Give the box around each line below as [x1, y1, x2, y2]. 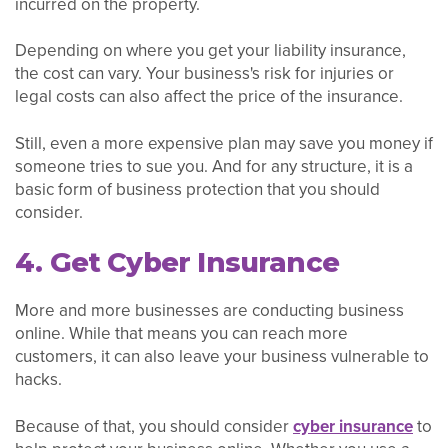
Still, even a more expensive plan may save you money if [15, 131, 433, 157]
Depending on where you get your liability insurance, [15, 38, 406, 64]
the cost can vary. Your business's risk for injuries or [15, 61, 394, 87]
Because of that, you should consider [15, 413, 293, 439]
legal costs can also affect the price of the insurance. [15, 84, 403, 110]
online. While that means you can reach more [15, 320, 348, 346]
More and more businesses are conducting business [15, 297, 404, 323]
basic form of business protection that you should [15, 177, 380, 203]
